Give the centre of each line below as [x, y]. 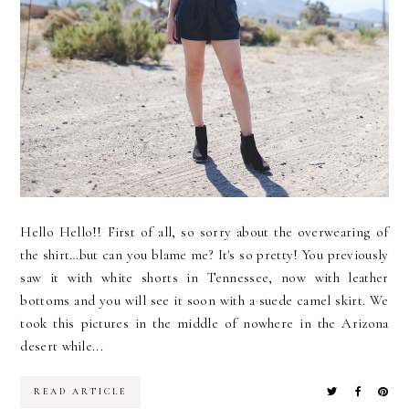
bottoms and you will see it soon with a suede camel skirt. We [204, 301]
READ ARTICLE [81, 392]
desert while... [62, 346]
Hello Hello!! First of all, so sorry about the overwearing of [204, 232]
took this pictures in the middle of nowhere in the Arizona [204, 324]
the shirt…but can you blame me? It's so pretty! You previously [204, 255]
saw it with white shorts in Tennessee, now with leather [204, 278]
